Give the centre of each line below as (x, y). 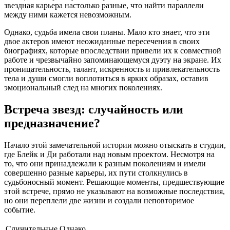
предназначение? (52, 123)
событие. (20, 209)
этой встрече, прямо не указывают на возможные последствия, (114, 191)
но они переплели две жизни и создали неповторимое (99, 200)
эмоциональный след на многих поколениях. (83, 87)
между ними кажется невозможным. (68, 14)
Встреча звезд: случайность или (94, 109)
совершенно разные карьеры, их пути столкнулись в (96, 172)
